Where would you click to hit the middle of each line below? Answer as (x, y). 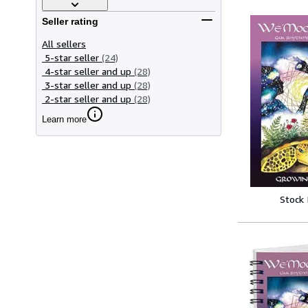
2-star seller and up (88, 98)
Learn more (64, 119)
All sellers (64, 43)
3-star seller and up (88, 85)
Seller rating (70, 22)
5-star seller (72, 57)
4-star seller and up (88, 71)
